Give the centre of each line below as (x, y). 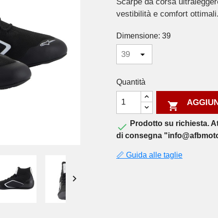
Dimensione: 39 (144, 36)
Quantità (131, 82)
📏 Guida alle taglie (149, 155)
